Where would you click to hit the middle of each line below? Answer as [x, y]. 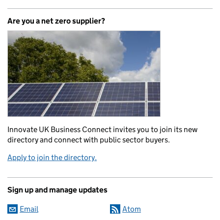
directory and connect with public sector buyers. [89, 140]
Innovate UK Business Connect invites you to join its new [102, 130]
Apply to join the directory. [52, 158]
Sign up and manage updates [57, 190]
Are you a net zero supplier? [56, 21]
